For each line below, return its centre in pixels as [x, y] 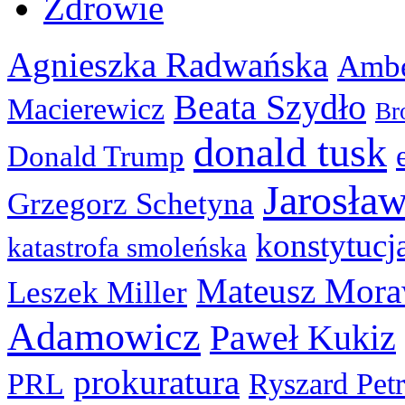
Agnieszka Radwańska [168, 65]
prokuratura [156, 382]
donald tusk [290, 152]
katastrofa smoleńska [127, 247]
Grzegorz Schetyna [131, 203]
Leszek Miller [97, 292]
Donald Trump [96, 156]
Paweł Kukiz [303, 337]
